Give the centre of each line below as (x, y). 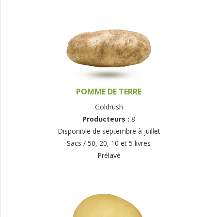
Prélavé (109, 155)
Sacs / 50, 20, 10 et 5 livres (109, 143)
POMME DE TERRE (109, 92)
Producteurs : (107, 119)
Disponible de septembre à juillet (109, 131)
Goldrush (109, 107)
